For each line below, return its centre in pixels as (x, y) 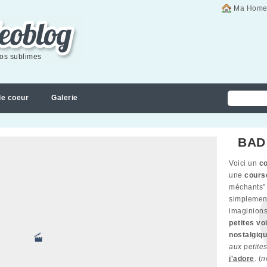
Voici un (244, 163)
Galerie (65, 98)
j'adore (242, 259)
